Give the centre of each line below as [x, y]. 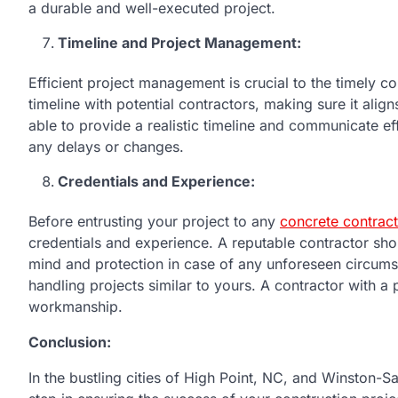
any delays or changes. [106, 146]
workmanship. [76, 306]
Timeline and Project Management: [179, 42]
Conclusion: [70, 342]
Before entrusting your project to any [154, 221]
